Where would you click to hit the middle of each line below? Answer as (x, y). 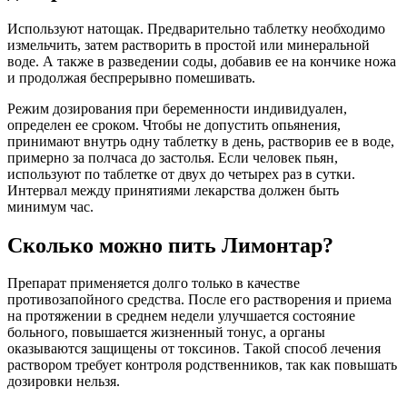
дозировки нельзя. (64, 382)
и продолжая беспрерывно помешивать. (131, 77)
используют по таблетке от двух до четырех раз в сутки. (181, 174)
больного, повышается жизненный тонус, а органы (166, 333)
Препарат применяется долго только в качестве (154, 283)
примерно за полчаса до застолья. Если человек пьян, (173, 157)
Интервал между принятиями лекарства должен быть (173, 190)
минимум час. (50, 206)
